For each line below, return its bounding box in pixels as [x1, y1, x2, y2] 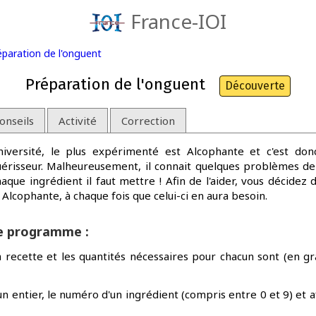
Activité [59, 113, 97, 128]
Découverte [225, 79, 285, 92]
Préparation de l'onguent [25, 75, 205, 94]
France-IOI [130, 8, 227, 35]
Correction [121, 113, 175, 128]
